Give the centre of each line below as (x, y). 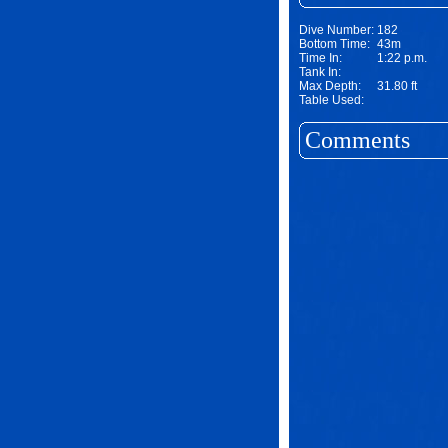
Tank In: (320, 72)
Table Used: (331, 100)
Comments (357, 140)
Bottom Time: (334, 44)
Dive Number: (336, 30)
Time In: (320, 58)
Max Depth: (330, 86)
